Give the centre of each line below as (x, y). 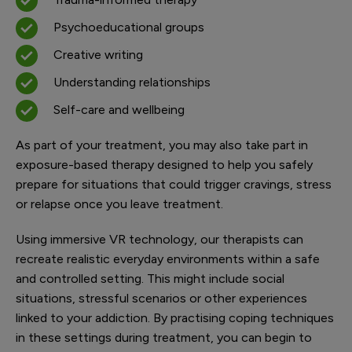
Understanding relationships (132, 82)
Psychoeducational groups (129, 27)
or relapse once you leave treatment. (119, 204)
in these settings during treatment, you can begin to (164, 337)
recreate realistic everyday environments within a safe (168, 259)
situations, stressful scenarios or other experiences (161, 298)
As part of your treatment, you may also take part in (162, 145)
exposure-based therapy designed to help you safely (164, 165)
